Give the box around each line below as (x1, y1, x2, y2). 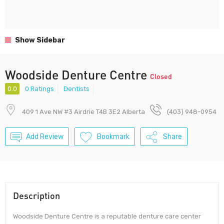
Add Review (26, 132, 63, 141)
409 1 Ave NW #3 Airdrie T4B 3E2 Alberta (22, 108, 145, 116)
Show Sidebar (13, 36, 65, 44)
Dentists (63, 85, 89, 93)
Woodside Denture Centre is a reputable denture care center (13, 212, 201, 220)
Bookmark (97, 132, 129, 141)
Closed (150, 71, 172, 80)
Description (13, 190, 60, 201)
